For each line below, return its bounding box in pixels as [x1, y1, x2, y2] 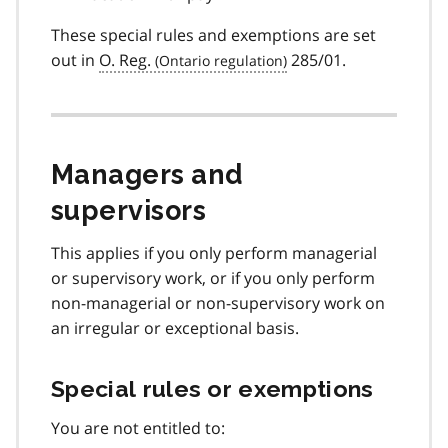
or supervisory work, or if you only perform [51, 266, 375, 289]
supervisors [51, 194, 207, 226]
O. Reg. [99, 48, 151, 71]
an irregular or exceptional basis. [51, 316, 299, 339]
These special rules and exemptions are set [51, 23, 376, 46]
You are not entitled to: [51, 416, 225, 439]
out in [51, 48, 99, 71]
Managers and [51, 158, 244, 190]
